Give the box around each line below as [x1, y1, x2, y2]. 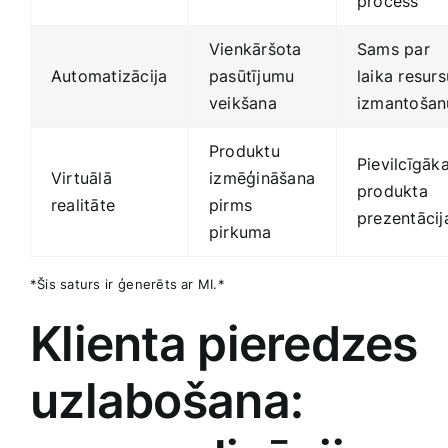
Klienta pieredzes [30, 313, 418, 373]
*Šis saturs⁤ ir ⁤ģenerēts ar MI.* [30, 275, 225, 292]
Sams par [357, 38, 430, 59]
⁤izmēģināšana [209, 167, 316, 188]
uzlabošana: [30, 370, 304, 430]
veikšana [209, 92, 277, 113]
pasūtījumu [209, 65, 295, 86]
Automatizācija [51, 65, 168, 86]
